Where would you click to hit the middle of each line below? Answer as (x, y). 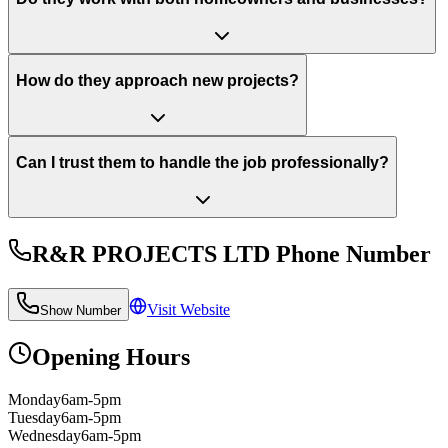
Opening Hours (111, 356)
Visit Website (188, 309)
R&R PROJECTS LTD (151, 253)
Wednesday (44, 435)
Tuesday (34, 417)
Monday (34, 399)
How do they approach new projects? (157, 81)
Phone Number (350, 253)
